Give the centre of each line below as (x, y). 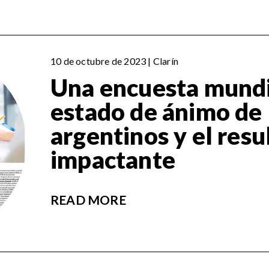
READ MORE (88, 200)
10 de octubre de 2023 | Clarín (114, 61)
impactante (113, 160)
